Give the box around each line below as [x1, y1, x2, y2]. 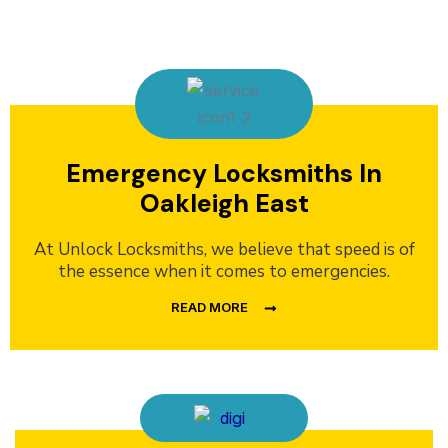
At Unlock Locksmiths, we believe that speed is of [33, 238, 415, 262]
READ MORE [171, 299, 248, 316]
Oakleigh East [139, 187, 309, 221]
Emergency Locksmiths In [66, 157, 382, 191]
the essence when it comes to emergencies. [58, 260, 390, 284]
